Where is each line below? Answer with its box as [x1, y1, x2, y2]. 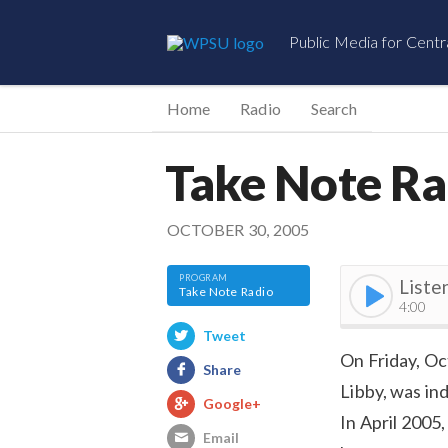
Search [310, 99, 358, 118]
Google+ [203, 394, 262, 412]
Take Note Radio [179, 283, 274, 299]
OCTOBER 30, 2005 [167, 219, 310, 239]
